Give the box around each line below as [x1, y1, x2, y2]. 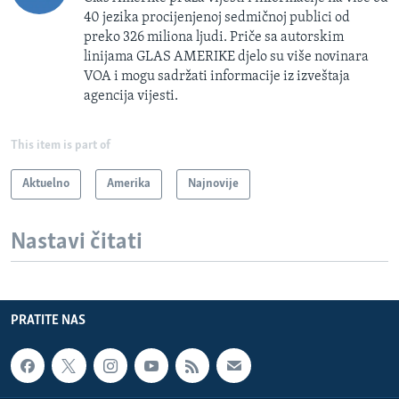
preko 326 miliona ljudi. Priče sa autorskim [84, 29, 344, 45]
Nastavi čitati [11, 230, 142, 255]
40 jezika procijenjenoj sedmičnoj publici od [84, 10, 350, 25]
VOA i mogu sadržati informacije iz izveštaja [84, 69, 350, 84]
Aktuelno [22, 176, 69, 191]
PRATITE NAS [11, 313, 85, 329]
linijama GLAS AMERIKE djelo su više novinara [84, 49, 369, 64]
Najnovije [188, 176, 239, 191]
